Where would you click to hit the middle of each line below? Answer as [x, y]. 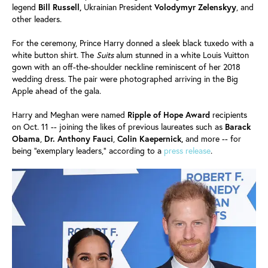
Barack [238, 127]
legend [25, 7]
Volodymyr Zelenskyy [195, 7]
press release [187, 150]
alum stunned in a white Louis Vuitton [182, 55]
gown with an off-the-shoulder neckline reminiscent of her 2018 [126, 67]
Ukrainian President [118, 7]
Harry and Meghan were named [70, 115]
